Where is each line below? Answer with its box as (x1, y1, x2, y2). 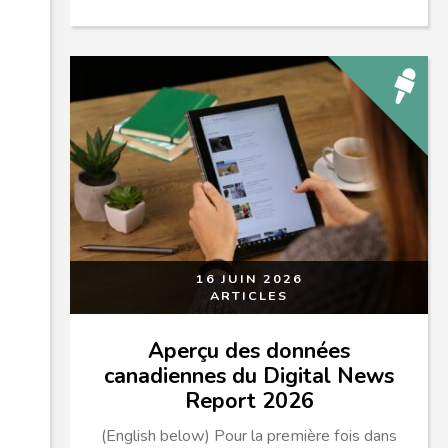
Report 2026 (184, 385, 314, 416)
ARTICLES (210, 286, 288, 304)
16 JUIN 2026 (195, 269, 303, 287)
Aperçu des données (148, 335, 350, 366)
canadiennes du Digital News (104, 360, 394, 391)
